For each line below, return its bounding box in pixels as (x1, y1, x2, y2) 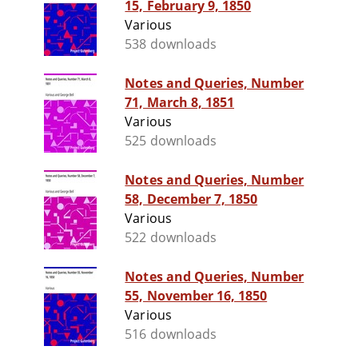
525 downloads (125, 132, 217, 150)
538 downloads (125, 35, 217, 54)
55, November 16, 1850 (125, 287, 268, 305)
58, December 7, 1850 (125, 190, 258, 209)
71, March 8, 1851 (125, 93, 235, 112)
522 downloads (125, 229, 217, 247)
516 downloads (125, 325, 217, 344)
